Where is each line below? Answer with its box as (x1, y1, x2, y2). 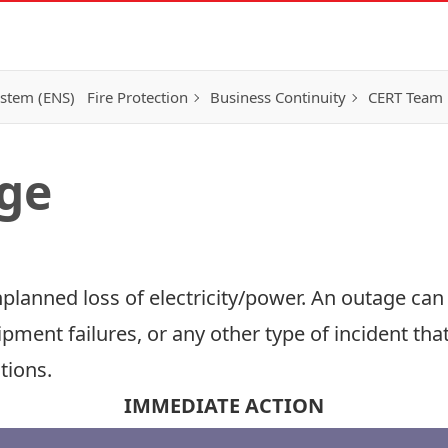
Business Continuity (210, 87, 346, 107)
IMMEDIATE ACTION (124, 392, 324, 419)
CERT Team (368, 87, 443, 107)
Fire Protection (87, 87, 188, 107)
